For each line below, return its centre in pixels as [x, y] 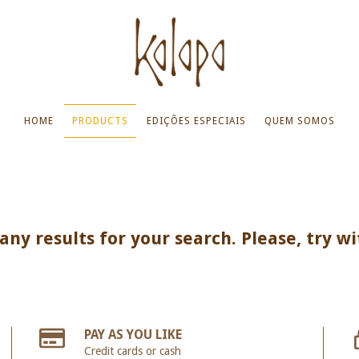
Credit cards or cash [133, 351]
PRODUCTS [100, 121]
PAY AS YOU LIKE [133, 335]
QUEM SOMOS [300, 121]
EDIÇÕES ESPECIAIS [196, 121]
